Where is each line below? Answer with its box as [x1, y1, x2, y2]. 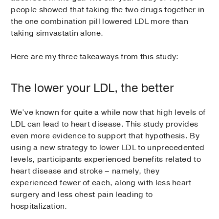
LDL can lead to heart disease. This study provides [11, 119, 198, 130]
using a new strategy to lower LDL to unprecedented [11, 142, 205, 153]
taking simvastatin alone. [11, 28, 104, 39]
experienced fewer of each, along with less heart [11, 177, 192, 189]
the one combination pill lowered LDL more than [11, 16, 189, 27]
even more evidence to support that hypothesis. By [11, 131, 200, 142]
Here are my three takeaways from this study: [11, 51, 179, 63]
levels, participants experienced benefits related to [11, 154, 201, 165]
